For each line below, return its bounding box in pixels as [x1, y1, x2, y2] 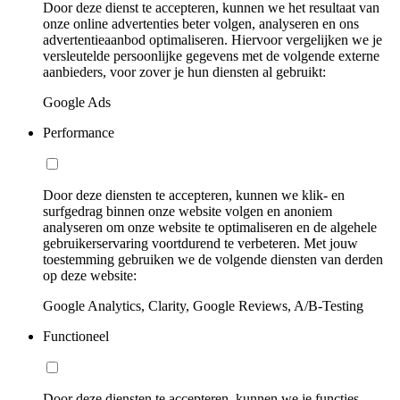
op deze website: [43, 267, 137, 283]
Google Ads [43, 94, 111, 110]
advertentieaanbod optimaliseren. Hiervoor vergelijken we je [43, 31, 382, 47]
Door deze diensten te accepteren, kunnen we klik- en [43, 187, 345, 203]
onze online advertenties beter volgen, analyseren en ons [43, 15, 359, 31]
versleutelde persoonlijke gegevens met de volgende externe [43, 47, 379, 63]
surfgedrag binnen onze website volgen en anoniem [43, 203, 332, 219]
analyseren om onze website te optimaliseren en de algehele [43, 219, 377, 235]
